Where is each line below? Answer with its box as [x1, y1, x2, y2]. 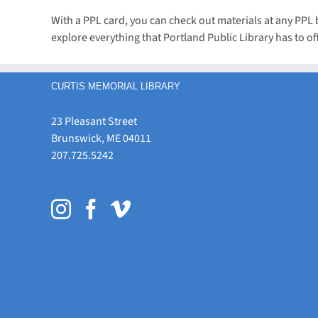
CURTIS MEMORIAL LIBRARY [51, 81, 180, 92]
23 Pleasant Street [51, 114, 137, 129]
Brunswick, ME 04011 [51, 131, 151, 146]
